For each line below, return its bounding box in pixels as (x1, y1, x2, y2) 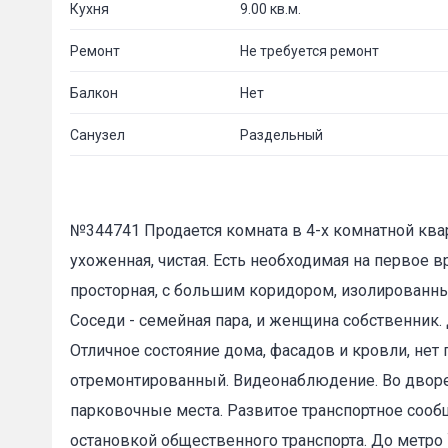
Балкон (70, 84, 118, 101)
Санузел (70, 126, 125, 143)
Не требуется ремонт (240, 42, 379, 59)
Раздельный (240, 126, 323, 143)
